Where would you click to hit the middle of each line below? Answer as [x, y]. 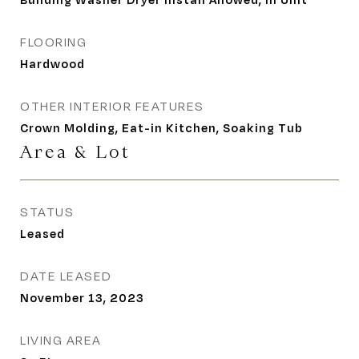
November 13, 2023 [82, 297]
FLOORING [53, 42]
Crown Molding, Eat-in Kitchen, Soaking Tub [161, 127]
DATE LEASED [66, 276]
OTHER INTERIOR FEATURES [112, 106]
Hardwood [52, 63]
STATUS [47, 212]
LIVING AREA [61, 340]
